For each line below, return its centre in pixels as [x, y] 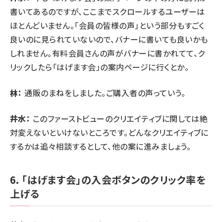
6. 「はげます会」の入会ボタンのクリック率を [108, 179]
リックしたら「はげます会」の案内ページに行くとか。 [99, 67]
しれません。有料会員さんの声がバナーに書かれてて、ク [108, 53]
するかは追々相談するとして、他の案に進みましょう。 [100, 146]
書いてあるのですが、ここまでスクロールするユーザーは [108, 11]
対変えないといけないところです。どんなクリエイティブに [109, 132]
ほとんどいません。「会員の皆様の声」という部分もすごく [107, 25]
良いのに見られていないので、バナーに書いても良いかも [109, 39]
